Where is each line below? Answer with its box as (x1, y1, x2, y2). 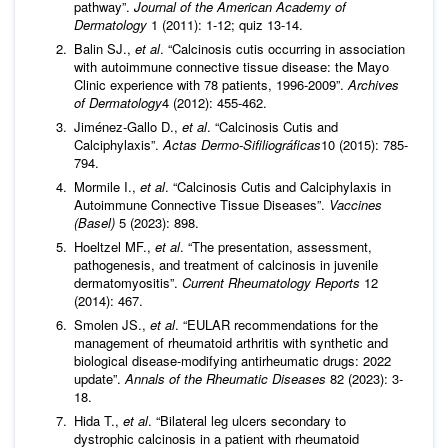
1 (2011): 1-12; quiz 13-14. (151, 14, 303, 34)
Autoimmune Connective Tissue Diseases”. (74, 194, 329, 214)
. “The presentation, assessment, (180, 236, 372, 256)
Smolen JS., (74, 314, 150, 334)
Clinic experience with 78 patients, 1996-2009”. (74, 74, 348, 94)
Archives (348, 74, 399, 94)
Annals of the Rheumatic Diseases (125, 368, 330, 388)
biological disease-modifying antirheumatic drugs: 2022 (74, 350, 391, 370)
